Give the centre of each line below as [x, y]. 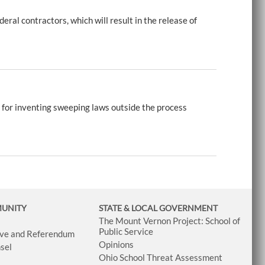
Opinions [116, 245]
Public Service [126, 232]
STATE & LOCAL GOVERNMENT [158, 208]
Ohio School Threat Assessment [160, 258]
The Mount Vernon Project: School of [169, 221]
